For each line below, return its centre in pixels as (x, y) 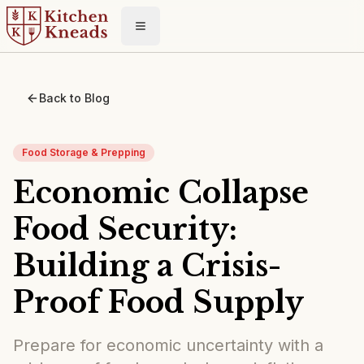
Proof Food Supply (158, 303)
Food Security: (125, 230)
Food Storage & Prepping (84, 152)
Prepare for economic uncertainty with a (168, 345)
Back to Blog (74, 98)
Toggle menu (177, 32)
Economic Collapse (161, 193)
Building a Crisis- (147, 266)
